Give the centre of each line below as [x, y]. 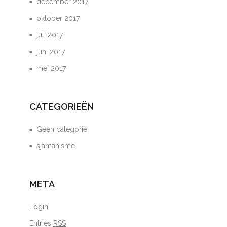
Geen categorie [62, 129]
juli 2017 [50, 35]
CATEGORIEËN [62, 107]
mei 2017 [51, 68]
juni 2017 [51, 52]
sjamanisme [56, 146]
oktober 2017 [58, 18]
